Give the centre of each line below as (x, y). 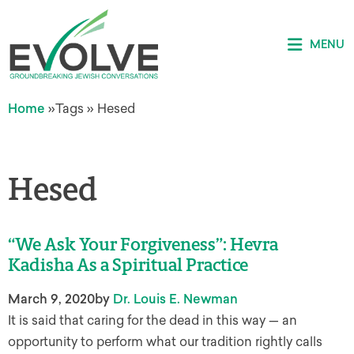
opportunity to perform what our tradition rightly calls (165, 341)
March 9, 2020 (51, 299)
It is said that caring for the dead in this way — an (153, 320)
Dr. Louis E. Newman (175, 299)
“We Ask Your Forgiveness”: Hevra (143, 244)
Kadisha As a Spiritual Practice (128, 265)
